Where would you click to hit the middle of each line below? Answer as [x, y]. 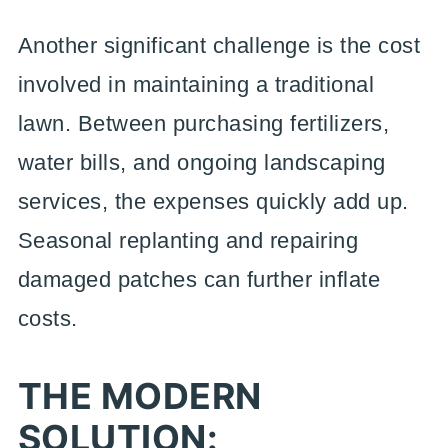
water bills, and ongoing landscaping [201, 162]
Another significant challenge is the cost [219, 45]
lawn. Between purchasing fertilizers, [203, 123]
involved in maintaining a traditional [196, 84]
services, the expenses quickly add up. [213, 201]
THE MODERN [139, 396]
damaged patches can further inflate [199, 279]
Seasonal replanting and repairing [188, 240]
